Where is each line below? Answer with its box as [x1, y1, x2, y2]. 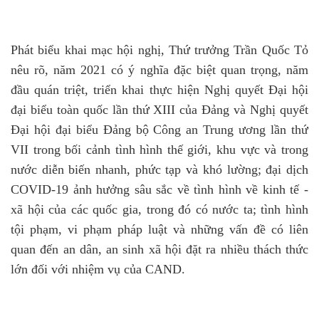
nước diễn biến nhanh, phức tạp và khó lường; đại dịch [11, 162, 308, 177]
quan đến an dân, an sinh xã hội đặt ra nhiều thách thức [11, 242, 308, 256]
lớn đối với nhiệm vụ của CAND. [11, 262, 185, 276]
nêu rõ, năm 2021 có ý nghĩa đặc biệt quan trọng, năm [11, 63, 308, 77]
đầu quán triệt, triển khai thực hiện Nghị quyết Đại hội [11, 83, 308, 97]
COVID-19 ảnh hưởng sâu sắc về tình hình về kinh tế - [11, 182, 308, 197]
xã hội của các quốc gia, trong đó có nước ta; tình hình [11, 202, 308, 216]
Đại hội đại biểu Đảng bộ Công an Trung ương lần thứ [11, 122, 308, 137]
